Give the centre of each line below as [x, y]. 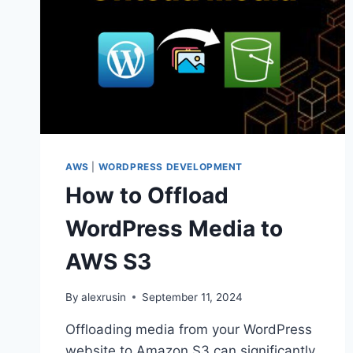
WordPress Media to [174, 229]
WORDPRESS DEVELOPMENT [171, 167]
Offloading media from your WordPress [189, 329]
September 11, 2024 [193, 297]
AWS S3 [108, 262]
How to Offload [147, 196]
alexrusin [104, 297]
